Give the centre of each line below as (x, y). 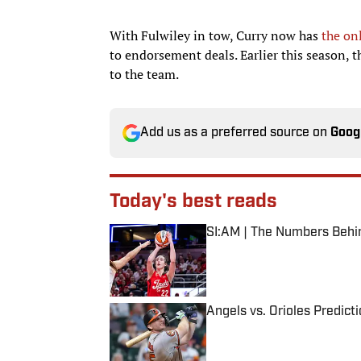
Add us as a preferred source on (235, 133)
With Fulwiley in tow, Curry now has (216, 36)
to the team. (144, 75)
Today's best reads (193, 203)
